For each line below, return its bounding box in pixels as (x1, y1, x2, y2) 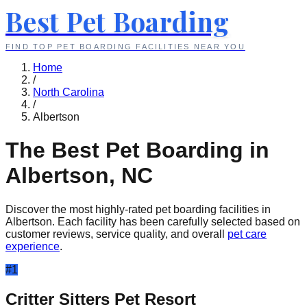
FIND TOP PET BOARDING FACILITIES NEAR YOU (5, 42, 245, 51)
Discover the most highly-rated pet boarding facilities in (5, 203, 271, 215)
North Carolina (33, 86, 104, 98)
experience (5, 240, 60, 252)
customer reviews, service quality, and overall (5, 228, 225, 240)
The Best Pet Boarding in (5, 138, 269, 163)
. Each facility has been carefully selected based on (52, 215, 300, 228)
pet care (228, 228, 267, 240)
